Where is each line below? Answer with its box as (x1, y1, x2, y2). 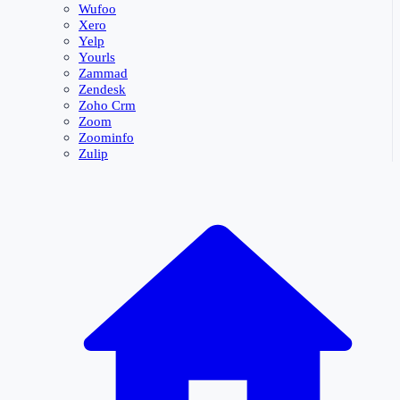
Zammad (79, 66, 128, 81)
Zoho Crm (79, 98, 136, 113)
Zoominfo (79, 130, 134, 146)
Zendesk (79, 82, 126, 97)
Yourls (79, 50, 115, 65)
